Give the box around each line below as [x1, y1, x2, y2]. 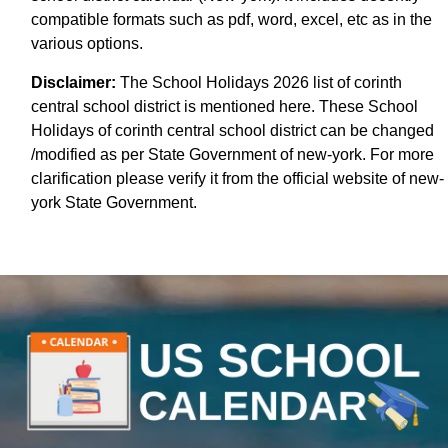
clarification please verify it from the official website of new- [31, 169, 444, 187]
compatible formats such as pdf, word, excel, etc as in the [31, 10, 432, 28]
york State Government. [31, 193, 197, 211]
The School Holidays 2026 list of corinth [116, 73, 402, 91]
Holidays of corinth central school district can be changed [31, 121, 434, 139]
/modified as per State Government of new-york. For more [31, 145, 434, 163]
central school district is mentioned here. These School [31, 97, 418, 115]
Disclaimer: [31, 73, 116, 91]
